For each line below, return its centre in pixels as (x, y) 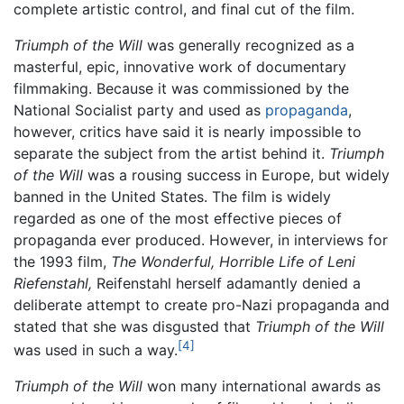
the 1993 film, (62, 261)
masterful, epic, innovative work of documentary (180, 66)
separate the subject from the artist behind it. (171, 153)
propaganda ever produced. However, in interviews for (201, 239)
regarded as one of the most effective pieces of (178, 218)
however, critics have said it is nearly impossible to (188, 131)
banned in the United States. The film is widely (172, 196)
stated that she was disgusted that (134, 326)
